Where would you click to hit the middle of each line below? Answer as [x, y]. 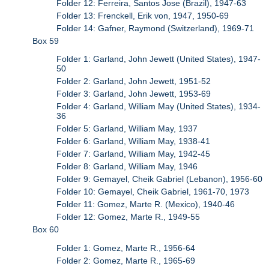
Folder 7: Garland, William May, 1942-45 [134, 154]
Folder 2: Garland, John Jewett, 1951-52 [134, 81]
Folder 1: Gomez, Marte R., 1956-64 [126, 248]
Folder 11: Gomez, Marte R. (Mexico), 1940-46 [146, 204]
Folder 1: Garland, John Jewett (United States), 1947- [159, 59]
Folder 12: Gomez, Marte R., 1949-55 [128, 217]
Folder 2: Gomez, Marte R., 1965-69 [126, 260]
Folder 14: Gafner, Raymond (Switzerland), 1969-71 [156, 29]
